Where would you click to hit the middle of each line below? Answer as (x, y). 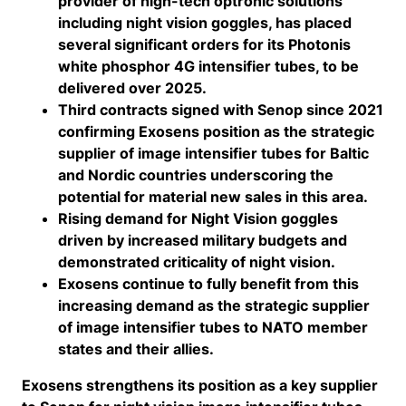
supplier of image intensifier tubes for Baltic (213, 153)
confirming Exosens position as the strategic (216, 131)
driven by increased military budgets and (203, 240)
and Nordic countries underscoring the (196, 175)
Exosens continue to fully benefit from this (208, 284)
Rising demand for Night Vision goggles (198, 218)
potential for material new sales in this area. (213, 197)
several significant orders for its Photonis (204, 44)
